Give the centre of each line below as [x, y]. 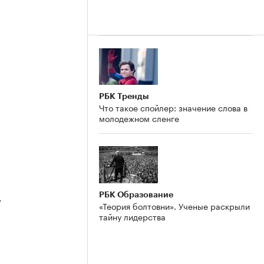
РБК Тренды [124, 96]
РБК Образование [136, 195]
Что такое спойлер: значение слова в [173, 108]
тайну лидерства [132, 217]
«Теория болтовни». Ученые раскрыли [174, 206]
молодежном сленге [139, 118]
